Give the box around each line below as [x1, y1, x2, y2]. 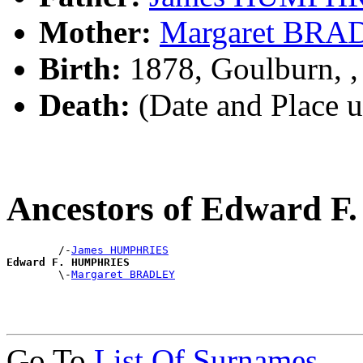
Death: [39, 87, 130, 122]
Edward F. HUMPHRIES [6, 256, 130, 269]
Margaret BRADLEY [71, 268, 175, 281]
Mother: [39, 14, 152, 49]
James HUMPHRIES [71, 244, 169, 257]
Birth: [39, 50, 122, 86]
